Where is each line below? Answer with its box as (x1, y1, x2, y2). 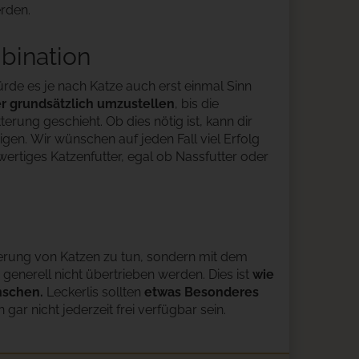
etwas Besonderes (144, 284, 259, 300)
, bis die (175, 96, 219, 111)
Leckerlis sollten (43, 284, 144, 300)
